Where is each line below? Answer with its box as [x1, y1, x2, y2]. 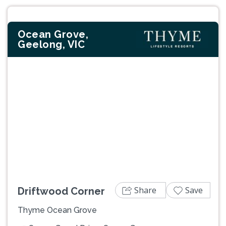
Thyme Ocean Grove [18, 205, 97, 215]
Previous [22, 116, 56, 128]
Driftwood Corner [18, 185, 105, 197]
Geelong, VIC [18, 38, 85, 51]
